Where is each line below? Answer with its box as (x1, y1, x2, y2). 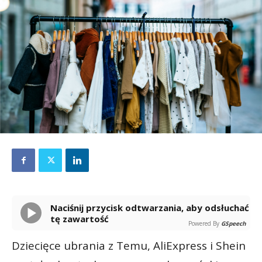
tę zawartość (50, 213, 109, 225)
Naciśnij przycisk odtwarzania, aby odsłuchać (50, 202, 57, 214)
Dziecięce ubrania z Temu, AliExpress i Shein (12, 238, 246, 254)
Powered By (188, 219, 219, 228)
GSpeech (221, 219, 246, 228)
